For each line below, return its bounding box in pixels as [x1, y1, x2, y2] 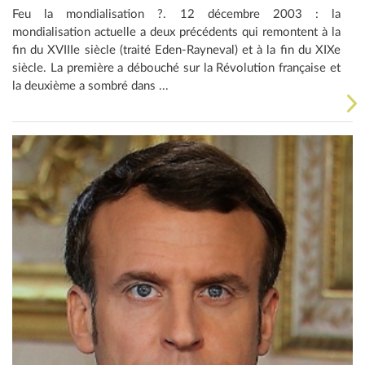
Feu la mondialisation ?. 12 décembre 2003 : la [12, 7, 341, 20]
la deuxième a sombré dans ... [12, 79, 169, 92]
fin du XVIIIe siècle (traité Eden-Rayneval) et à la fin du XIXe [12, 43, 341, 56]
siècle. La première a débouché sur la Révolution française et [12, 61, 341, 74]
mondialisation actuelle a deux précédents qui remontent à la [12, 25, 341, 38]
